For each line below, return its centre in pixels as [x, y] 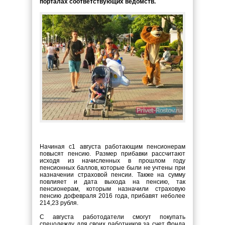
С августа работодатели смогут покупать [113, 217]
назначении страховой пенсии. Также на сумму [113, 175]
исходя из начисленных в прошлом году [113, 161]
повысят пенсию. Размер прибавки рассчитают [113, 154]
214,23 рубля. [59, 203]
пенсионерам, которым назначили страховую [113, 189]
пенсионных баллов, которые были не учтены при [113, 168]
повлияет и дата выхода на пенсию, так [113, 182]
